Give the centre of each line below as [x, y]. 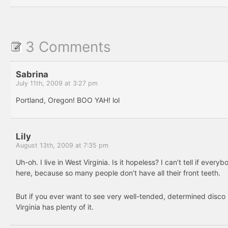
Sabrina [32, 74]
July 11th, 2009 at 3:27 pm [57, 83]
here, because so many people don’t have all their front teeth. [118, 173]
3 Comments [68, 47]
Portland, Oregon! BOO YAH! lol [68, 100]
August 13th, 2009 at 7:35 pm [62, 145]
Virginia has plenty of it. [55, 207]
